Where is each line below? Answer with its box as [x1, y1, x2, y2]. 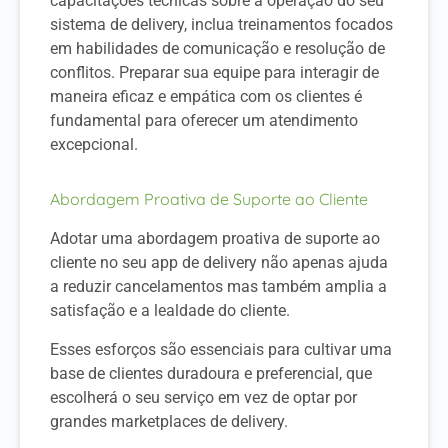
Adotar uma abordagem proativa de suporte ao [50, 229, 380, 249]
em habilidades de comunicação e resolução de [50, 39, 385, 59]
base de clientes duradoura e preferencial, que [50, 363, 372, 383]
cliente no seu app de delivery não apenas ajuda [50, 253, 388, 273]
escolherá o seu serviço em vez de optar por [50, 387, 357, 407]
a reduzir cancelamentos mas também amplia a [50, 277, 387, 297]
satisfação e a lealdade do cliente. [50, 301, 294, 321]
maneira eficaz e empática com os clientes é [50, 87, 362, 107]
